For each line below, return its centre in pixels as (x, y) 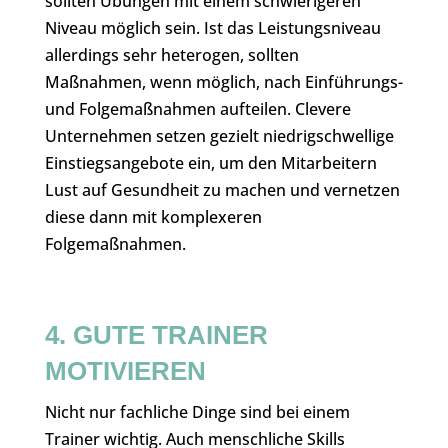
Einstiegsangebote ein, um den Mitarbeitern (210, 163)
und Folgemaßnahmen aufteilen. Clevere (197, 109)
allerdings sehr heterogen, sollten (171, 55)
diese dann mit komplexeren (153, 217)
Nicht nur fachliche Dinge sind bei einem (197, 412)
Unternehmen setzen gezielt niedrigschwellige (219, 136)
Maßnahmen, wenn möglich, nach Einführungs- (223, 82)
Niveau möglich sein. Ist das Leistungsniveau (212, 28)
